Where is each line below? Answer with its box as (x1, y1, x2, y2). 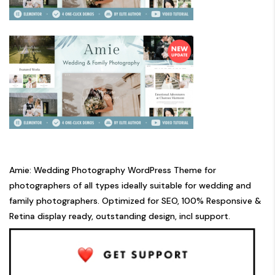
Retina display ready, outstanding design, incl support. (9, 210, 230, 222)
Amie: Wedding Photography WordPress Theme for (9, 164, 216, 176)
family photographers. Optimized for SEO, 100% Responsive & (9, 195, 261, 206)
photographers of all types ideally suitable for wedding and (9, 179, 251, 191)
